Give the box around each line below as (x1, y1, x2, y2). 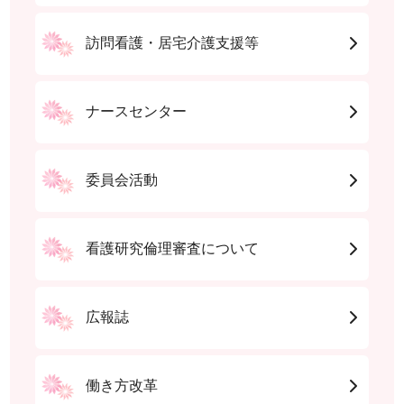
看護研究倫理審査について (86, 241, 260, 257)
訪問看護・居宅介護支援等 (86, 35, 260, 51)
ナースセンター (86, 104, 188, 120)
